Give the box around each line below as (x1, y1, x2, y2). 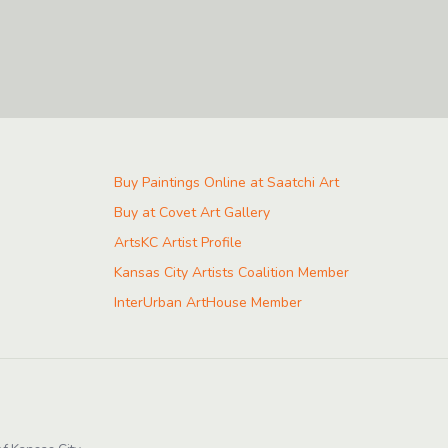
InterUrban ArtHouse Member (114, 293, 302, 313)
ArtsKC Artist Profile (114, 233, 242, 253)
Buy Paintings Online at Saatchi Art (114, 173, 339, 193)
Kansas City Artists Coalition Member (114, 263, 349, 283)
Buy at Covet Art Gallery (114, 203, 270, 223)
